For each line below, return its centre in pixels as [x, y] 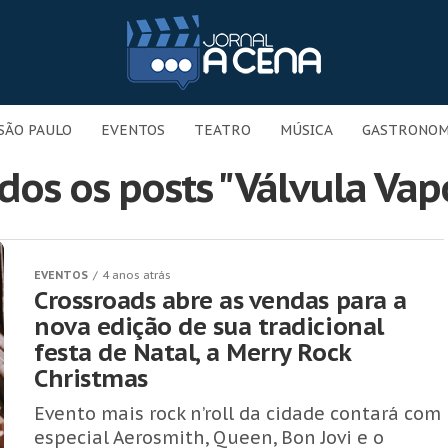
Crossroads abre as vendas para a [220, 300]
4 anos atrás [136, 275]
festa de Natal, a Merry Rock [192, 352]
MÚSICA [306, 130]
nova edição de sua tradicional [209, 326]
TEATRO [222, 130]
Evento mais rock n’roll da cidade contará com [237, 413]
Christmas [91, 378]
